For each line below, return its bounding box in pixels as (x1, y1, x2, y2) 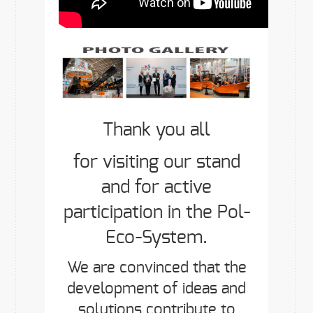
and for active (101, 178, 212, 197)
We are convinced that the (66, 260, 247, 276)
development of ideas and (67, 281, 246, 297)
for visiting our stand (73, 153, 240, 172)
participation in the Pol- (63, 203, 250, 222)
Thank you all (103, 121, 210, 140)
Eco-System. (105, 228, 208, 247)
